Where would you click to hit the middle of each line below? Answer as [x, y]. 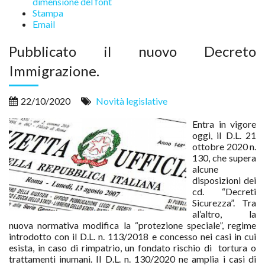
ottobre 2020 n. [224, 146]
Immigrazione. [54, 71]
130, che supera [224, 158]
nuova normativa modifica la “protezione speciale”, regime [132, 225]
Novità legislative [132, 101]
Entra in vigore [224, 124]
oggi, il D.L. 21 [224, 135]
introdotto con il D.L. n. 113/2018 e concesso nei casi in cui [132, 236]
